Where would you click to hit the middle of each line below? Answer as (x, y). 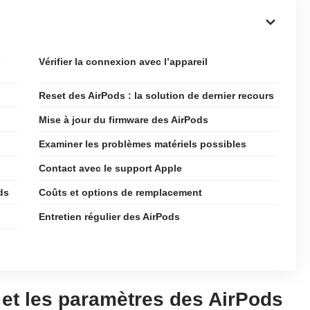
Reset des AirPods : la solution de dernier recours (156, 95)
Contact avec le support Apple (110, 168)
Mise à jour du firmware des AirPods (124, 120)
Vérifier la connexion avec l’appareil (123, 62)
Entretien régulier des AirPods (109, 217)
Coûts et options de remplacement (120, 192)
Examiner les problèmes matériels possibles (143, 144)
